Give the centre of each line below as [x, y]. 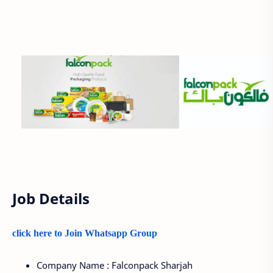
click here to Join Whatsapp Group [86, 233]
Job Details [51, 198]
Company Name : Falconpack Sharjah [115, 265]
